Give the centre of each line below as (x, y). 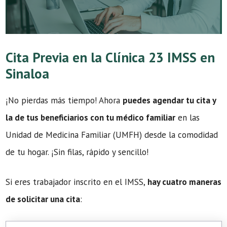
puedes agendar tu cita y (169, 100)
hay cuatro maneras (184, 182)
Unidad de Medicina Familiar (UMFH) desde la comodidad (112, 135)
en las (187, 117)
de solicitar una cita (43, 199)
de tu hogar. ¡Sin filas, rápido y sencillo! (77, 152)
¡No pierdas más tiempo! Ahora (64, 100)
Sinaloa (27, 73)
